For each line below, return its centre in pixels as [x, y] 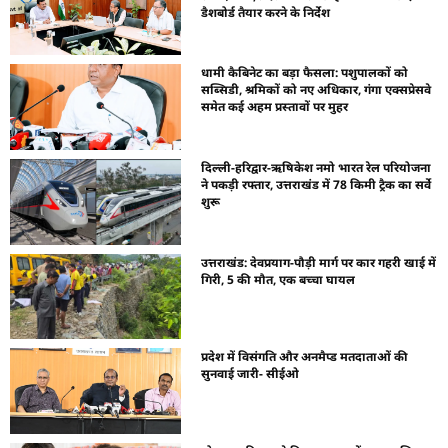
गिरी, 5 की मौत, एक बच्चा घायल [278, 279]
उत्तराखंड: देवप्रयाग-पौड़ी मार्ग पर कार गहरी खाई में [319, 262]
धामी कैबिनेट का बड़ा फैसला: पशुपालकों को [305, 73]
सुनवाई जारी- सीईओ [250, 374]
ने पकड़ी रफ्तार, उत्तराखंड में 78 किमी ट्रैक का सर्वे [316, 184]
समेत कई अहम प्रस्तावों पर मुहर [275, 107]
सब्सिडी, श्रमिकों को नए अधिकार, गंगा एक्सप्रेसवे [316, 90]
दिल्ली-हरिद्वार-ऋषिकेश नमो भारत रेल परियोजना [316, 167]
